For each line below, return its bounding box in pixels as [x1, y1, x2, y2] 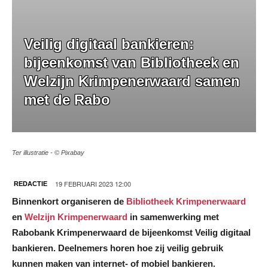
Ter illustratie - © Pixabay [12, 148, 84, 156]
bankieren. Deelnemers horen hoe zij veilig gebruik [12, 242, 223, 253]
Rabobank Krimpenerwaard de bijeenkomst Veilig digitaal [12, 227, 251, 237]
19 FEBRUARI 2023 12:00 [55, 178, 131, 188]
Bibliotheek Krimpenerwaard [126, 196, 246, 206]
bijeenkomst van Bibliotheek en [24, 54, 239, 71]
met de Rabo [24, 91, 110, 108]
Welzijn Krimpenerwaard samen [24, 72, 240, 89]
